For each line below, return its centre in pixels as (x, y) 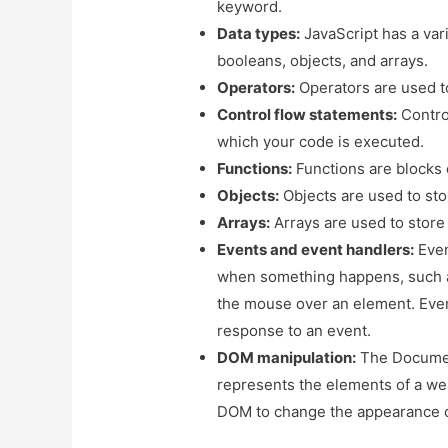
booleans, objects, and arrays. (323, 61)
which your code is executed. (321, 142)
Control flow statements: (307, 115)
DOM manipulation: (287, 358)
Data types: (259, 34)
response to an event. (294, 331)
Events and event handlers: (316, 250)
